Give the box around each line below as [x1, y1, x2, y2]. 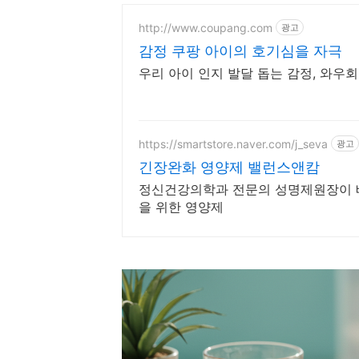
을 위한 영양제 [139, 199, 224, 215]
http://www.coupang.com [139, 20, 272, 34]
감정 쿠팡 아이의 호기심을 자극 [139, 42, 342, 59]
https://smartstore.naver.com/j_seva [139, 136, 328, 151]
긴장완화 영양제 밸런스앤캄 [139, 159, 320, 175]
